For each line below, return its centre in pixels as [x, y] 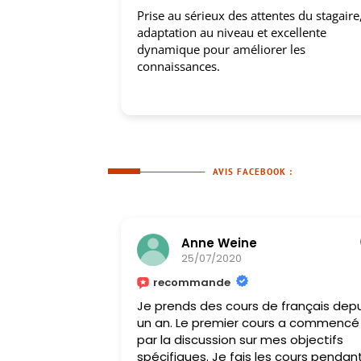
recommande [191, 283]
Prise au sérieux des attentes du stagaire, [245, 15]
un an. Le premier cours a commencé [248, 323]
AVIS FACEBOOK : [253, 171]
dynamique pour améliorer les [216, 49]
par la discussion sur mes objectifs [240, 340]
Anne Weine [219, 243]
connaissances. [173, 66]
